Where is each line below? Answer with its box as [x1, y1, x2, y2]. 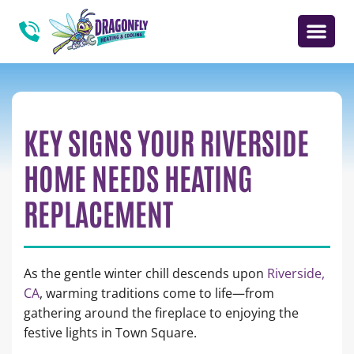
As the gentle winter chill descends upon [24, 264, 267, 282]
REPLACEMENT [24, 192, 173, 232]
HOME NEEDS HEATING [24, 156, 253, 196]
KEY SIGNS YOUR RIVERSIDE [24, 121, 309, 160]
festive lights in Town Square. [24, 323, 200, 341]
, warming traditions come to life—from [40, 284, 274, 302]
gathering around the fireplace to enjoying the [24, 303, 299, 322]
